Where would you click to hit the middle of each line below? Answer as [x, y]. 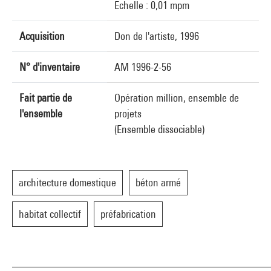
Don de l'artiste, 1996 [157, 36]
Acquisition [42, 36]
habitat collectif [50, 214]
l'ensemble [41, 113]
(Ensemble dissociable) [159, 129]
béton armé [158, 182]
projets [128, 113]
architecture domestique [67, 182]
